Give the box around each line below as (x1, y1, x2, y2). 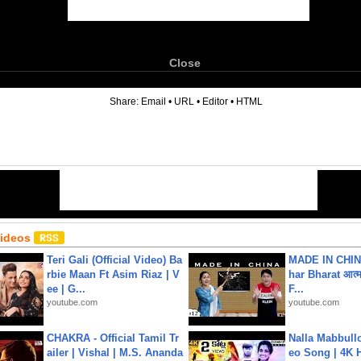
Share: (110, 96, 141, 107)
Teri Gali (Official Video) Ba (47, 254, 182, 266)
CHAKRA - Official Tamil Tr (47, 332, 179, 344)
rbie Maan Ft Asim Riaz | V (47, 268, 180, 280)
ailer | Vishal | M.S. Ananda (47, 346, 183, 359)
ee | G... (47, 283, 85, 295)
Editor (202, 96, 228, 107)
